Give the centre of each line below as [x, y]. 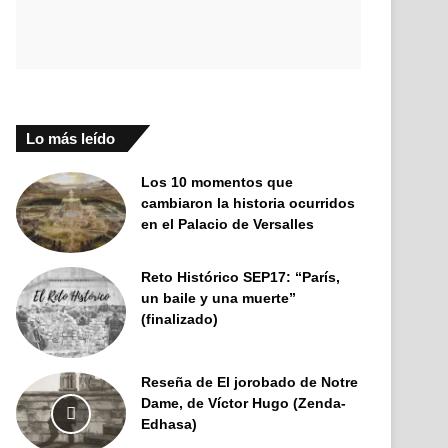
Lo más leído [71, 139]
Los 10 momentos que [217, 182]
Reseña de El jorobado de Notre [250, 382]
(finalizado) [180, 318]
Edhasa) [169, 424]
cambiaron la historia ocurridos [248, 203]
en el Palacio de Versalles [228, 224]
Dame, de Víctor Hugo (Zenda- [244, 403]
